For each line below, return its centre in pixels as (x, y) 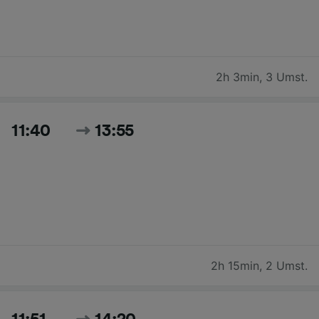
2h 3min (237, 77)
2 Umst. (287, 265)
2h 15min (235, 265)
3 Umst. (287, 77)
